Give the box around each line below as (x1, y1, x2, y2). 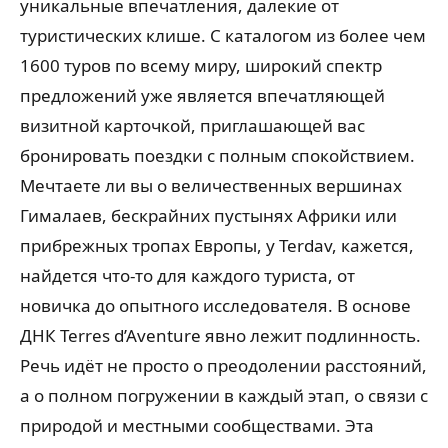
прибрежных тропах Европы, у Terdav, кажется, (20, 234, 414, 258)
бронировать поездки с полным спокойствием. (20, 144, 415, 168)
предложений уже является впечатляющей (20, 84, 385, 108)
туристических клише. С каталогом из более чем (20, 24, 426, 48)
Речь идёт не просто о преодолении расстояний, (20, 354, 427, 378)
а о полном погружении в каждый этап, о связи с (20, 384, 428, 408)
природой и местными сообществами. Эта (20, 414, 374, 438)
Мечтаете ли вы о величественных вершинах (20, 174, 402, 198)
